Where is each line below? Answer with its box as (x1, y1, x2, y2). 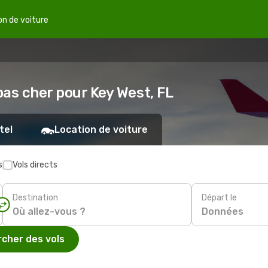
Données (202, 205, 243, 217)
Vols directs (13, 160, 57, 170)
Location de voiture (54, 124, 148, 135)
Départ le (202, 192, 237, 203)
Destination (13, 192, 58, 203)
